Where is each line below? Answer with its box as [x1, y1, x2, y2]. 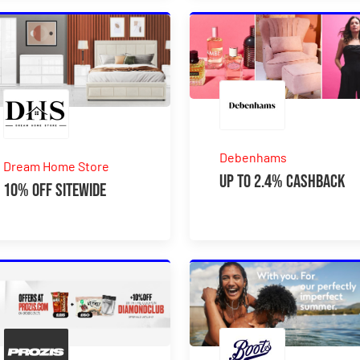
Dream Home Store [3, 157, 110, 174]
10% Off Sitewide [3, 178, 107, 202]
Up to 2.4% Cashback [219, 170, 346, 193]
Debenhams [219, 149, 288, 165]
